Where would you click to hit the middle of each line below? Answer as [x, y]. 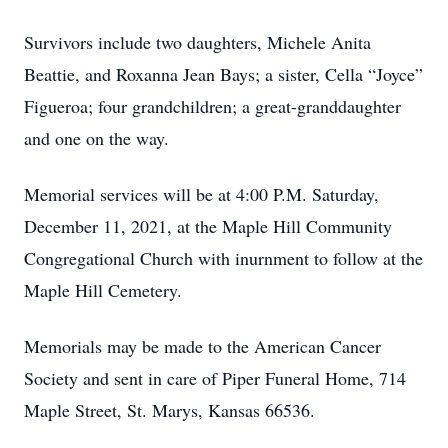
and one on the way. [96, 138]
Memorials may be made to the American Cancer [202, 346]
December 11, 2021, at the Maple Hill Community [208, 226]
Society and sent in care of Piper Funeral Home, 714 [215, 378]
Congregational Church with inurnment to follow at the [223, 258]
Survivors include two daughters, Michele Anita [197, 42]
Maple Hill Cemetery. [103, 290]
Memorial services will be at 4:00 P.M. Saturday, [201, 194]
